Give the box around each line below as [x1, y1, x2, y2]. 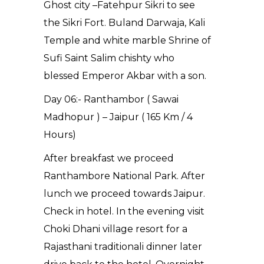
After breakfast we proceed [44, 153, 174, 164]
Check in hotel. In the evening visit [44, 206, 204, 217]
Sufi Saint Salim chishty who [44, 52, 174, 64]
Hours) [44, 129, 76, 141]
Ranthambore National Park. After [44, 170, 205, 182]
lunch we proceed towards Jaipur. [44, 188, 205, 200]
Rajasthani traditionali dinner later [44, 241, 202, 253]
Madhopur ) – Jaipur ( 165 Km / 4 [44, 111, 193, 123]
